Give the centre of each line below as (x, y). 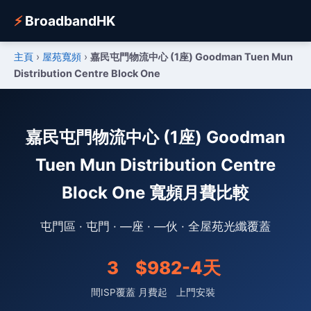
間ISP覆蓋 (113, 292)
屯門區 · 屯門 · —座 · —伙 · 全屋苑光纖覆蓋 (155, 226)
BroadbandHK (69, 21)
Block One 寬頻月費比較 (155, 193)
